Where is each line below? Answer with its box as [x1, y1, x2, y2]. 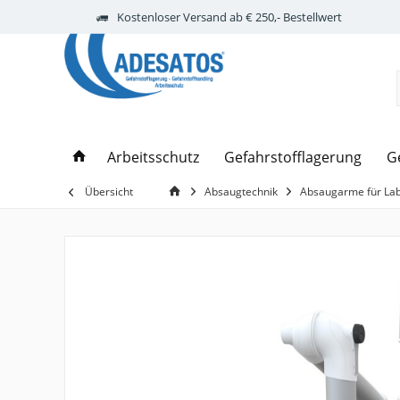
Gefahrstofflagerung [224, 147, 362, 168]
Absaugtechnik [204, 184, 278, 200]
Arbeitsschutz [107, 147, 199, 168]
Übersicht [85, 184, 133, 200]
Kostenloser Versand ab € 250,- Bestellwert [117, 8, 342, 25]
